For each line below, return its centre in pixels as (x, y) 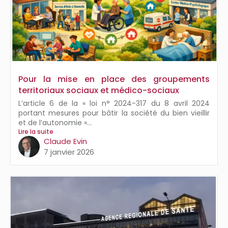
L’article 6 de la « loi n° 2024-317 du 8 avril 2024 (114, 104)
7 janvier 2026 (69, 152)
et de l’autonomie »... (55, 123)
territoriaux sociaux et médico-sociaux (99, 91)
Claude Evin (65, 141)
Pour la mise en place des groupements (114, 79)
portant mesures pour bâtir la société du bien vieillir (114, 113)
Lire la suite (36, 132)
